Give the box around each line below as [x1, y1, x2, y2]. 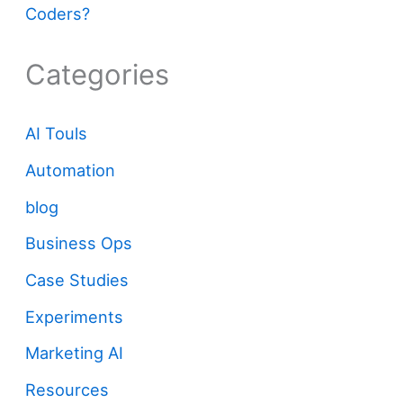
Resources [25, 379, 110, 399]
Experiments [25, 306, 124, 327]
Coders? [25, 3, 91, 23]
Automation [25, 159, 116, 180]
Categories [25, 57, 170, 91]
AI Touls [25, 123, 88, 144]
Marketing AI [25, 343, 124, 363]
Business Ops [25, 233, 133, 254]
